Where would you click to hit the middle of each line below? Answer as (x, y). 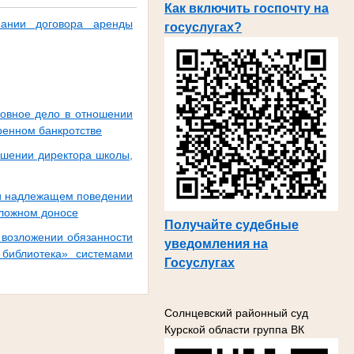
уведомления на (216, 243)
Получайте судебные (232, 224)
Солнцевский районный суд (236, 313)
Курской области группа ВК (234, 329)
